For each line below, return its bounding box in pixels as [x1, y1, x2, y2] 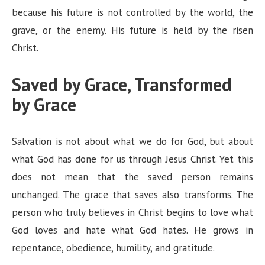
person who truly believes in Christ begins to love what [12, 206, 253, 219]
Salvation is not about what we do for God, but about [12, 135, 253, 148]
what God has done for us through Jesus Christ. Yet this [12, 153, 253, 166]
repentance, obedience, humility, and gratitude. [12, 241, 215, 255]
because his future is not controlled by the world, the [12, 6, 253, 20]
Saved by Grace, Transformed [12, 73, 232, 96]
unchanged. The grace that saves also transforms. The [12, 188, 253, 202]
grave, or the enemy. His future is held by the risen [12, 24, 253, 37]
